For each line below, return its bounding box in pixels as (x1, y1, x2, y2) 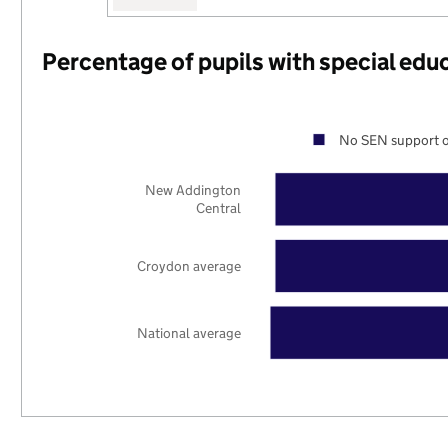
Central (196, 199, 242, 218)
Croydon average (137, 256, 242, 275)
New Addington (145, 181, 242, 200)
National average (137, 323, 242, 342)
